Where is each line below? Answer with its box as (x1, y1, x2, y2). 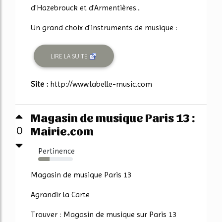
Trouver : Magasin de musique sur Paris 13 (31, 210, 176, 220)
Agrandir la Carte (31, 190, 90, 200)
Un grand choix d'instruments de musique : (31, 23, 177, 33)
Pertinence (38, 146, 75, 156)
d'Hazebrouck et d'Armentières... (31, 3, 141, 13)
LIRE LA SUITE (51, 52, 90, 60)
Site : (31, 79, 50, 89)
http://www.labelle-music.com (50, 79, 152, 89)
